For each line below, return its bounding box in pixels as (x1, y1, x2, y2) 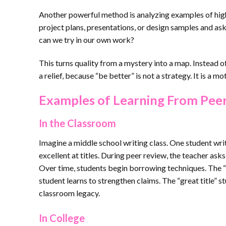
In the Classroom (39, 117, 116, 130)
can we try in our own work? (39, 34, 134, 44)
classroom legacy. (39, 188, 100, 198)
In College (39, 211, 85, 224)
